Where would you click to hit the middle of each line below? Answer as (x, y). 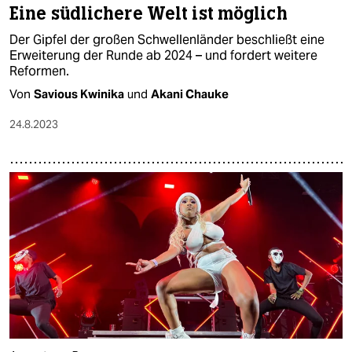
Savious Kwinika (79, 93)
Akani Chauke (190, 93)
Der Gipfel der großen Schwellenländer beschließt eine (167, 39)
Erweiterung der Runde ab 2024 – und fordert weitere (163, 55)
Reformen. (39, 71)
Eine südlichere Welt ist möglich (148, 13)
